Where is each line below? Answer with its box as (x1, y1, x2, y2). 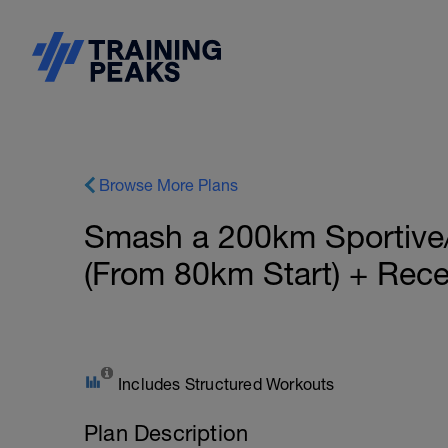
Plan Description (84, 420, 249, 446)
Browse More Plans (99, 176, 238, 194)
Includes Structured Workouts (118, 375, 335, 393)
